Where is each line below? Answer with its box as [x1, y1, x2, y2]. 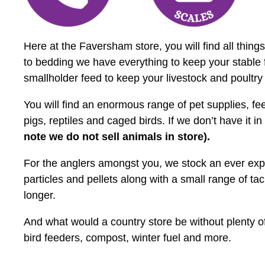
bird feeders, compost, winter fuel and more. [24, 231, 231, 244]
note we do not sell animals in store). [24, 130, 210, 143]
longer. [24, 189, 59, 201]
